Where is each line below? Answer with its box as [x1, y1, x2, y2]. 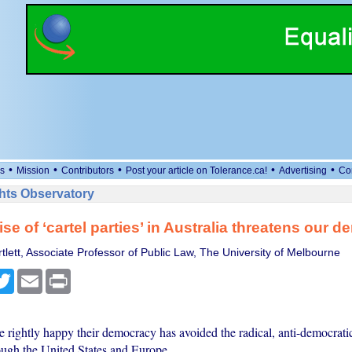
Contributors [61, 165, 114, 176]
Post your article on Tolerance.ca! [126, 165, 267, 176]
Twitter [13, 269, 47, 281]
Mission [16, 165, 49, 176]
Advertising [279, 165, 327, 176]
